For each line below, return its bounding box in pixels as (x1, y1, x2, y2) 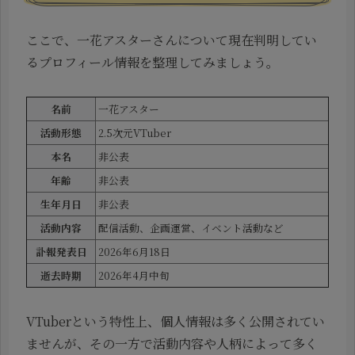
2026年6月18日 (98, 244, 170, 260)
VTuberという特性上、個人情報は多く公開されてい (26, 311, 325, 330)
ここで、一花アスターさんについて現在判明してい (26, 31, 317, 50)
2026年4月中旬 (98, 268, 170, 284)
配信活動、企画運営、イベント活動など (98, 220, 284, 236)
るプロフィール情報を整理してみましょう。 (26, 53, 279, 72)
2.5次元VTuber (98, 125, 171, 141)
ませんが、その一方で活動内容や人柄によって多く (26, 334, 318, 353)
